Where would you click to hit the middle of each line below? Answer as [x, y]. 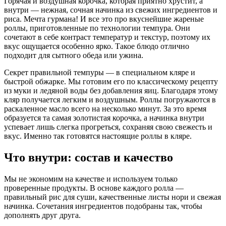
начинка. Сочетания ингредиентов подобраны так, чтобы [103, 206]
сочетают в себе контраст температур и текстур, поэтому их [107, 37]
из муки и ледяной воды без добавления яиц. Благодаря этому [111, 90]
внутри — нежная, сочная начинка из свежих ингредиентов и [111, 10]
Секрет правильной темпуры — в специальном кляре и [100, 72]
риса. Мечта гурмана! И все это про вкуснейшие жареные [104, 19]
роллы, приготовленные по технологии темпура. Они [97, 28]
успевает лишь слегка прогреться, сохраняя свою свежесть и [108, 127]
